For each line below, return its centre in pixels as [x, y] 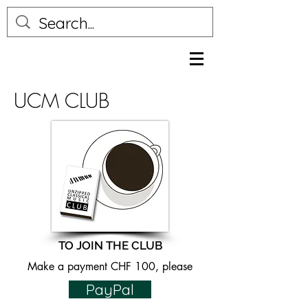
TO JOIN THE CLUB [110, 245]
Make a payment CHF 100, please [110, 266]
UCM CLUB [62, 101]
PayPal [110, 289]
